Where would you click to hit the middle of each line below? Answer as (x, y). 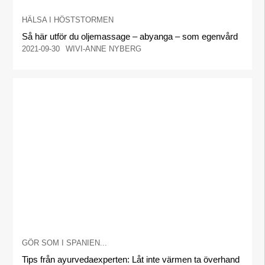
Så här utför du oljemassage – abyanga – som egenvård (130, 36)
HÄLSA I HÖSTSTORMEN (68, 20)
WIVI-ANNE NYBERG (104, 49)
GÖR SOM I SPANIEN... (65, 243)
